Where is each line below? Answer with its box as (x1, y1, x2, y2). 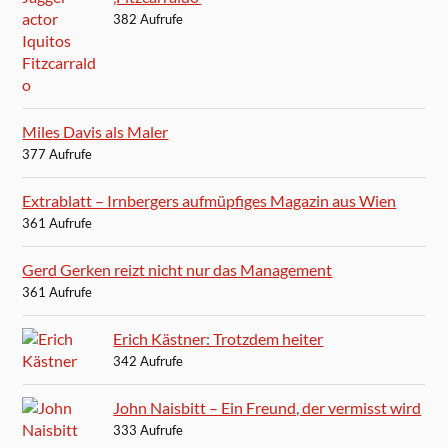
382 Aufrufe (113, 10, 184, 27)
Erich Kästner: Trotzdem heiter (113, 328, 324, 348)
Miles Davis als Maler (22, 121, 169, 141)
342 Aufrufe (113, 352, 184, 369)
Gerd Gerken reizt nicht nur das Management (22, 259, 333, 279)
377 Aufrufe (22, 145, 93, 162)
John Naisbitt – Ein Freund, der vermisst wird (113, 397, 422, 417)
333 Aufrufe (113, 421, 184, 438)
